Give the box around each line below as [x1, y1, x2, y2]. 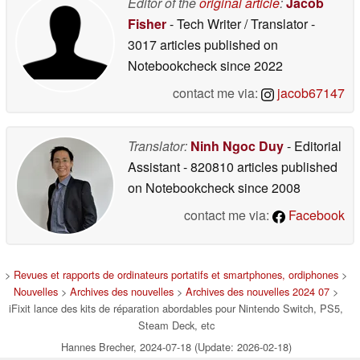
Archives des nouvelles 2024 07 [186, 283, 329, 299]
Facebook [285, 205, 345, 224]
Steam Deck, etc [137, 317, 215, 333]
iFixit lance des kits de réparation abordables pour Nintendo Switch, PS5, [9, 300, 343, 316]
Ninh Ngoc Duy [190, 136, 284, 155]
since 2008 [235, 178, 301, 197]
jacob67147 [274, 83, 345, 102]
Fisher [128, 14, 166, 33]
